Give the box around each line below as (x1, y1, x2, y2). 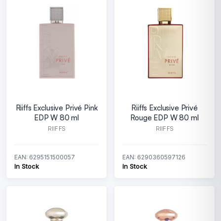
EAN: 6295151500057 (14, 153, 75, 161)
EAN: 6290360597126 (122, 153, 185, 161)
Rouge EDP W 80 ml (130, 113, 199, 122)
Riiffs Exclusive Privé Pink (15, 103, 98, 112)
